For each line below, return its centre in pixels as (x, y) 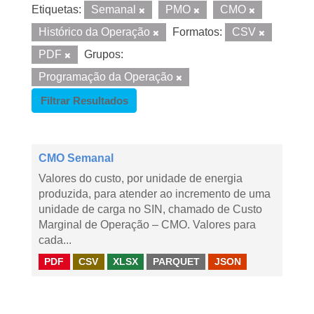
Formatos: (197, 32)
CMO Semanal (76, 158)
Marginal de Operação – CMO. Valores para (147, 225)
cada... (55, 240)
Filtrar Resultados (84, 101)
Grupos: (104, 54)
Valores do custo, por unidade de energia (141, 178)
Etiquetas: (56, 9)
